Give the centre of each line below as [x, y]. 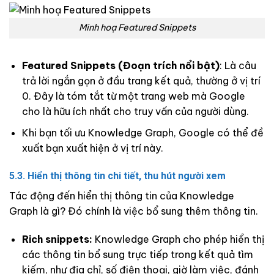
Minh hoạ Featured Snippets [137, 28]
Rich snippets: [57, 239]
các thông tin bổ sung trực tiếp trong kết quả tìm [137, 255]
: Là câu [238, 66]
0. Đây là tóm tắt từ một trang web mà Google [133, 96]
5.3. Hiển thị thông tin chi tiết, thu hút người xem [117, 176]
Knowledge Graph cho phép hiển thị [178, 239]
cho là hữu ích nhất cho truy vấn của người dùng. [135, 112]
